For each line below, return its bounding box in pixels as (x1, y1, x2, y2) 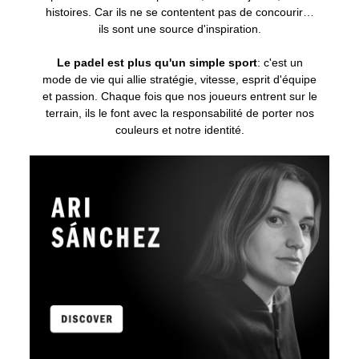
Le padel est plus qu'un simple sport (56, 55, 257, 69)
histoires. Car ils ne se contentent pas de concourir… (45, 5, 314, 18)
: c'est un (256, 55, 303, 69)
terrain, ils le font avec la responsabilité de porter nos (45, 106, 314, 119)
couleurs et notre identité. (115, 123, 244, 136)
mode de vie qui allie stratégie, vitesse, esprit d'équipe (42, 72, 317, 86)
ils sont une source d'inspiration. (98, 22, 261, 35)
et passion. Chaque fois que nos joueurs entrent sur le (42, 89, 317, 103)
